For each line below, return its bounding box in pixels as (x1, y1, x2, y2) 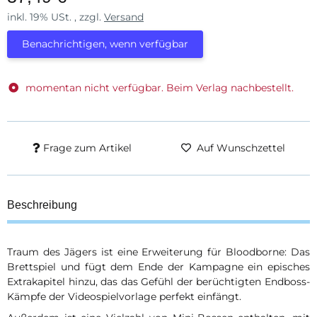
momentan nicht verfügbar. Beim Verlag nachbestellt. (25, 81, 294, 94)
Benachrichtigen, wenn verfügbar (22, 38, 188, 50)
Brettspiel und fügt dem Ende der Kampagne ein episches (7, 260, 310, 273)
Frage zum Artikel (42, 142, 132, 154)
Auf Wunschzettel (197, 142, 286, 154)
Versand (104, 11, 144, 23)
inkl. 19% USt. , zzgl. (7, 11, 104, 23)
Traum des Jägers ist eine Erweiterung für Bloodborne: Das (7, 246, 310, 258)
